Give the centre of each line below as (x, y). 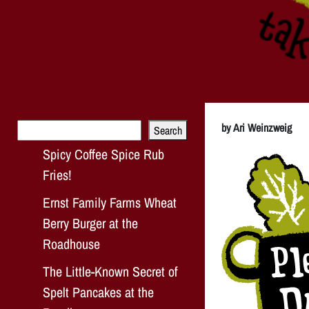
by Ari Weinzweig (257, 127)
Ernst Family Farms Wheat (110, 202)
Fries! (57, 175)
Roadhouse (71, 243)
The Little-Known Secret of (110, 271)
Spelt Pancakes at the (98, 292)
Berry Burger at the (90, 223)
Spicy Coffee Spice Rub (103, 154)
